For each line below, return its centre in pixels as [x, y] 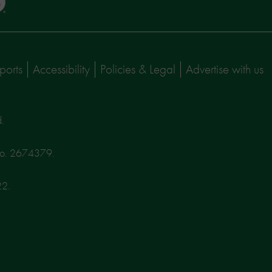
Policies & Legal [138, 69]
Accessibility [61, 69]
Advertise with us [225, 69]
